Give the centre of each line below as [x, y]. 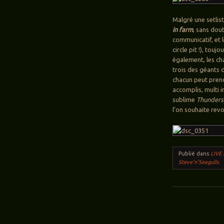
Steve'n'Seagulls [199, 162]
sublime [185, 100]
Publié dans [195, 154]
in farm [183, 30]
